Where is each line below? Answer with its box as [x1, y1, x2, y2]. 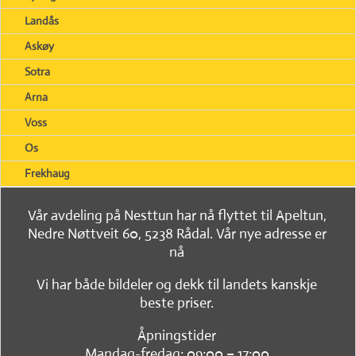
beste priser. [140, 293, 214, 311]
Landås [25, 13, 59, 28]
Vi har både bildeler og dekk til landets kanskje [37, 275, 317, 293]
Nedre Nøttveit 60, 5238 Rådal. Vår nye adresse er [27, 224, 327, 242]
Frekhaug [25, 165, 70, 180]
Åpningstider [137, 326, 216, 344]
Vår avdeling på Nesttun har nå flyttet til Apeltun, [27, 206, 327, 224]
